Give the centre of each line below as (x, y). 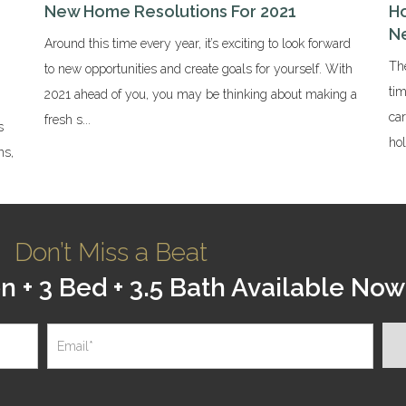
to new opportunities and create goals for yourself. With (198, 69)
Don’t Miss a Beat (111, 252)
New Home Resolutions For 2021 (170, 12)
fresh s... (67, 120)
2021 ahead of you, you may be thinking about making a (200, 95)
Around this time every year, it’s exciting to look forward (197, 44)
